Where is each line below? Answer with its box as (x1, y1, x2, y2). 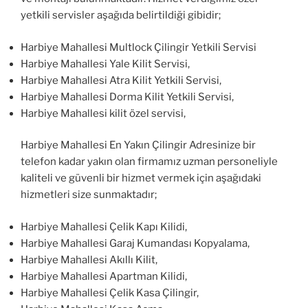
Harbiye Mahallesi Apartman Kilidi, (21, 269, 187, 283)
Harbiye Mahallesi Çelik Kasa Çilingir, (21, 286, 199, 299)
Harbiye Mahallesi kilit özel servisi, (21, 107, 186, 120)
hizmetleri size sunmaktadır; (21, 188, 157, 201)
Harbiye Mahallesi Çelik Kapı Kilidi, (21, 220, 187, 233)
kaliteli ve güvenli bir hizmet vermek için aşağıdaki (21, 172, 261, 185)
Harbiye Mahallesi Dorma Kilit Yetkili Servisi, (21, 90, 234, 103)
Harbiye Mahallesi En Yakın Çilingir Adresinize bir (21, 139, 256, 152)
